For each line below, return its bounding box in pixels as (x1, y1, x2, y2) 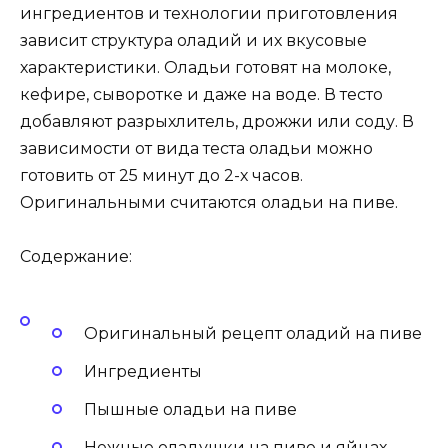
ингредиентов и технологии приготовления (20, 3, 398, 23)
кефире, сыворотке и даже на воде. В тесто (20, 84, 383, 104)
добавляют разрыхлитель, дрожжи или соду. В (20, 111, 414, 131)
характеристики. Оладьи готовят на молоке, (20, 57, 391, 77)
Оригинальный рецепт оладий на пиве (84, 323, 422, 343)
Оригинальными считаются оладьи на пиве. (20, 192, 398, 212)
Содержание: (20, 247, 132, 267)
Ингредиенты (84, 361, 202, 381)
